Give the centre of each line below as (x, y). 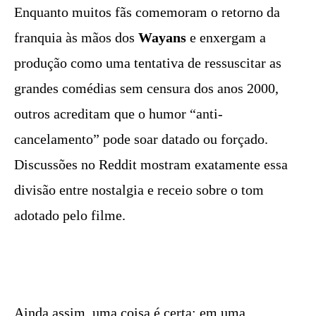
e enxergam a (226, 37)
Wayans (162, 37)
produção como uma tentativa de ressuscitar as (148, 62)
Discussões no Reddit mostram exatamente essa (151, 164)
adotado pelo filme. (70, 215)
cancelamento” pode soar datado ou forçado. (141, 139)
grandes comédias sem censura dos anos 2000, (146, 88)
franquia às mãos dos (76, 37)
